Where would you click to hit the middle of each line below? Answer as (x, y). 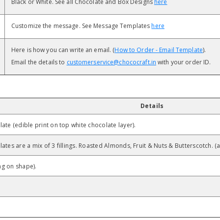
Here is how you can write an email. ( (63, 50)
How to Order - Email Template (159, 50)
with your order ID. (184, 62)
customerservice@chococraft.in (111, 62)
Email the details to (39, 62)
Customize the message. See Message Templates (82, 26)
